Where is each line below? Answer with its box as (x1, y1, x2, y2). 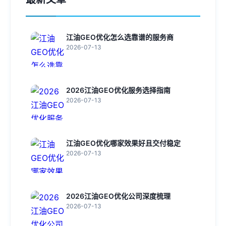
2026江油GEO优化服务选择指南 (66, 86, 171, 94)
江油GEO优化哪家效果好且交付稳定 (66, 139, 181, 147)
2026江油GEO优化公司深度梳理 (66, 192, 171, 200)
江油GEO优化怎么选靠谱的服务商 (66, 33, 174, 41)
